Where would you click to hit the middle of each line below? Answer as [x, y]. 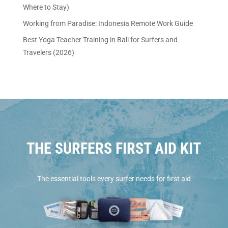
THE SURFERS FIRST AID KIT [114, 148]
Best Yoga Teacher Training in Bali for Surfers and [100, 39]
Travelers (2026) [48, 52]
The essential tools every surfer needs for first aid [114, 178]
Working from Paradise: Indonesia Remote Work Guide [108, 23]
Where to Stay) [46, 7]
